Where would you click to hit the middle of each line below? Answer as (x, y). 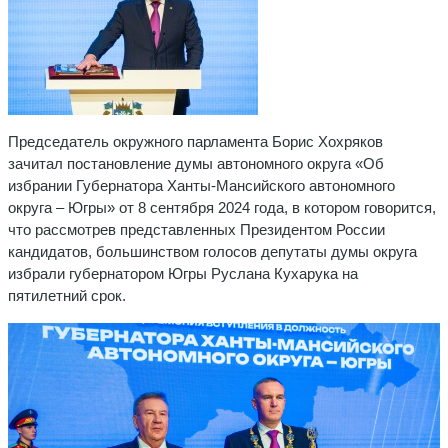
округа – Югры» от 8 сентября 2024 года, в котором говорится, (222, 207)
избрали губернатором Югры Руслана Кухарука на (183, 273)
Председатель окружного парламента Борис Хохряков (195, 141)
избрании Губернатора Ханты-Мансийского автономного (201, 185)
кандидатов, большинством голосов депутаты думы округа (212, 251)
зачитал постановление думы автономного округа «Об (196, 163)
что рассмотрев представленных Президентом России (196, 229)
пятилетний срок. (67, 295)
